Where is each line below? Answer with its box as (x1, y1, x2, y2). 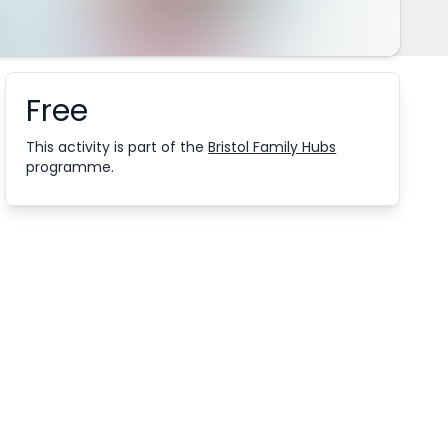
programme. (26, 157, 115, 177)
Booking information (25, 92, 184, 115)
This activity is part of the (26, 137, 205, 157)
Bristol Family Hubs (208, 137, 337, 157)
